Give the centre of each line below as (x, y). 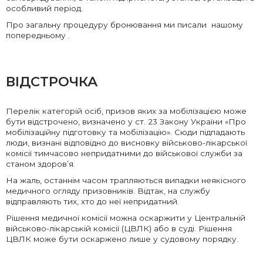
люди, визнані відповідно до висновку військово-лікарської (127, 143)
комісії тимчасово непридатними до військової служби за (124, 154)
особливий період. (44, 9)
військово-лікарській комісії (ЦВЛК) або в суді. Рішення (119, 229)
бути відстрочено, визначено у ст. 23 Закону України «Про (126, 122)
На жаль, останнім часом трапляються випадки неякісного (126, 181)
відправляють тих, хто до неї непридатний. (94, 202)
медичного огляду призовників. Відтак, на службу (108, 191)
